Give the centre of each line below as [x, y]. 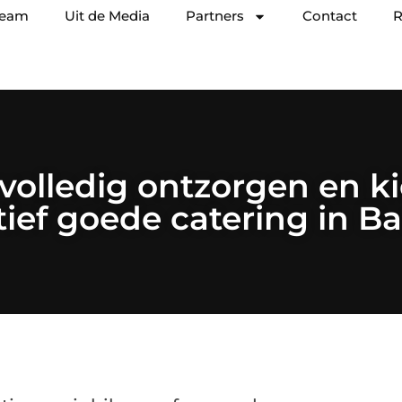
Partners [215, 16]
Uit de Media [107, 16]
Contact [330, 16]
